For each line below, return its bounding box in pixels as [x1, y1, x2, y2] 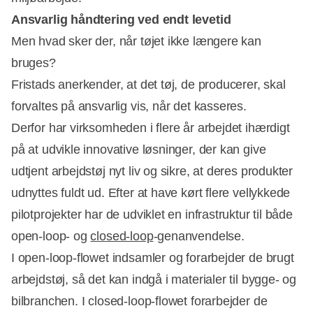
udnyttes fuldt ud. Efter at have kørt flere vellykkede [11, 186, 291, 201]
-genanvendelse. [153, 229, 245, 244]
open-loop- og [11, 229, 91, 244]
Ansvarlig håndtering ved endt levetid [11, 13, 231, 27]
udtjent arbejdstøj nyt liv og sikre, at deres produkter [11, 164, 293, 179]
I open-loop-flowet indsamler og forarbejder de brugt [11, 251, 294, 265]
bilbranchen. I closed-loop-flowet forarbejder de [11, 294, 268, 309]
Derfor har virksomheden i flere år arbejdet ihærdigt [11, 121, 290, 136]
